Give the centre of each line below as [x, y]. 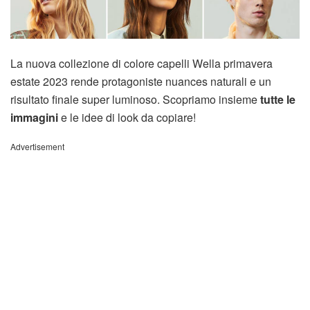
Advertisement [37, 146]
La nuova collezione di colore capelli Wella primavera [142, 63]
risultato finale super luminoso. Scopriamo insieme [135, 99]
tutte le [278, 99]
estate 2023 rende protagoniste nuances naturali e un [141, 81]
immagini [34, 117]
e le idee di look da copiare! [127, 117]
